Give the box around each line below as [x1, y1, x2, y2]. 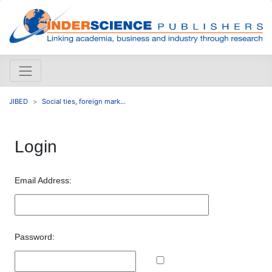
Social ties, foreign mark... [42, 97, 126, 106]
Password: [15, 231, 55, 242]
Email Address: [15, 175, 72, 185]
